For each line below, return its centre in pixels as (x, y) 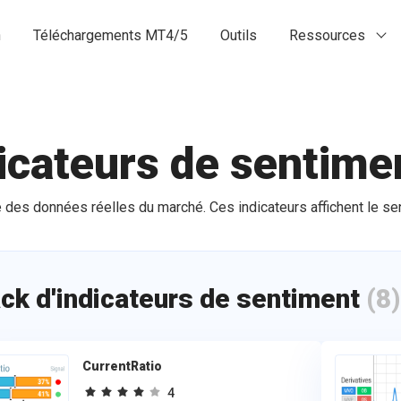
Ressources (327, 35)
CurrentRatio (122, 366)
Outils (239, 35)
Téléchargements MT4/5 (111, 35)
